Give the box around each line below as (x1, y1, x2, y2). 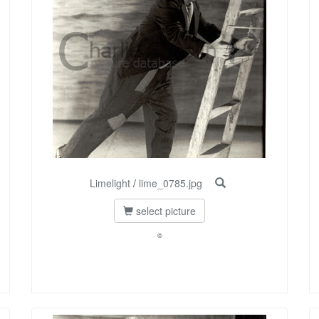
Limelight (89, 176, 130, 191)
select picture (133, 204, 196, 219)
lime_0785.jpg (138, 176, 202, 191)
